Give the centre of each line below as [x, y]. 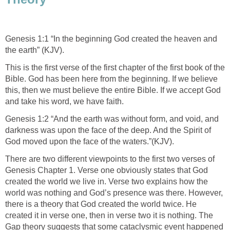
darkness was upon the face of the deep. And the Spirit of [108, 130]
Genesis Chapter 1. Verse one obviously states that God [107, 170]
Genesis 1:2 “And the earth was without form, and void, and [112, 119]
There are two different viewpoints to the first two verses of [110, 159]
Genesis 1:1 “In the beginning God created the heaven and [111, 39]
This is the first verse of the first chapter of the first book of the [115, 67]
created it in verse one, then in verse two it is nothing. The [109, 215]
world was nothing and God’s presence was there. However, [114, 193]
